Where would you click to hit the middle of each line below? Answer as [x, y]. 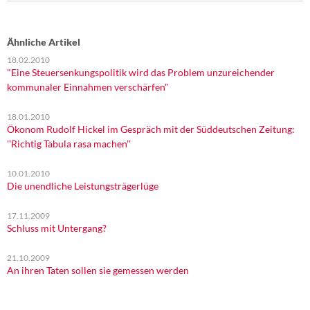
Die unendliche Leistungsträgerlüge [83, 186]
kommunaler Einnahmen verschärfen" [88, 87]
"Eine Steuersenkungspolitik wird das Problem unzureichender [141, 72]
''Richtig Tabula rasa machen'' [69, 144]
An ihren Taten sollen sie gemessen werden [98, 270]
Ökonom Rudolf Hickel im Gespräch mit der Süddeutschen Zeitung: [151, 129]
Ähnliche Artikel [44, 42]
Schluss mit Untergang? [57, 228]
